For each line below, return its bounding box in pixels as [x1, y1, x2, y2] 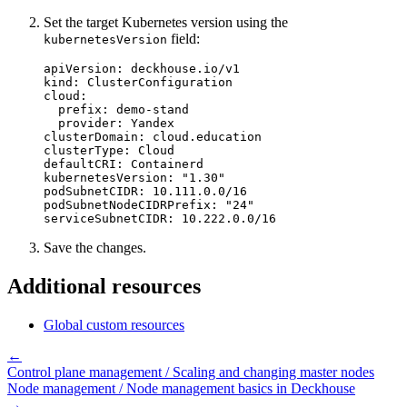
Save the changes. [44, 240, 146, 256]
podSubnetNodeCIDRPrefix [44, 198, 211, 213]
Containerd [131, 157, 203, 172]
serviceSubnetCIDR [44, 212, 167, 226]
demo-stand [116, 103, 189, 117]
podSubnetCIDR [44, 184, 138, 199]
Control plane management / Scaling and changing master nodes [7, 364, 374, 381]
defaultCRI [44, 157, 116, 172]
